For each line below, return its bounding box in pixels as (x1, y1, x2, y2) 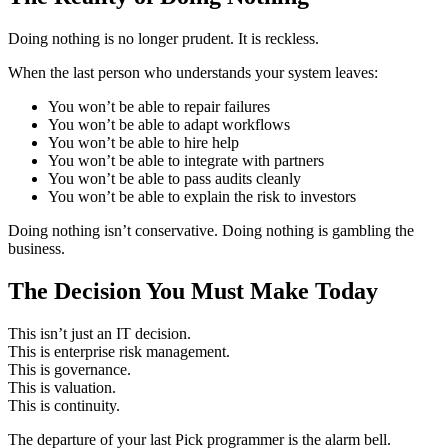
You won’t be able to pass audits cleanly (48, 169, 301, 187)
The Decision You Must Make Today (8, 277, 378, 304)
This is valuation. (8, 378, 116, 396)
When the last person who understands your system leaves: (8, 63, 378, 81)
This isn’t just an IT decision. (8, 324, 191, 342)
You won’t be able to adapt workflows (48, 115, 290, 133)
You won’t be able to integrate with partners (48, 151, 324, 169)
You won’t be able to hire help (48, 133, 239, 151)
